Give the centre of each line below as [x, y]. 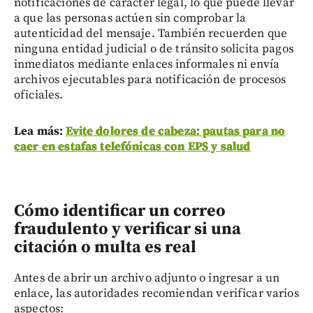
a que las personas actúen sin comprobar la [130, 18]
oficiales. [39, 95]
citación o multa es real [105, 247]
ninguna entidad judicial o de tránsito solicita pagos [154, 49]
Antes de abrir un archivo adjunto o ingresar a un [147, 278]
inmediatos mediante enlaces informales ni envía [147, 64]
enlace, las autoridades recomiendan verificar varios [156, 293]
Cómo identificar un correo [120, 211]
